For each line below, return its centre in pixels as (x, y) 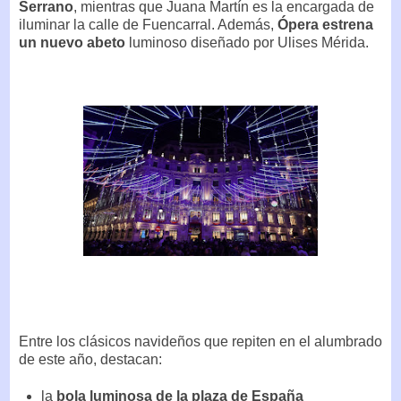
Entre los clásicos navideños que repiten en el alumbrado (200, 342)
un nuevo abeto (72, 42)
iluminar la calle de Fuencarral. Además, (148, 24)
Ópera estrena (325, 24)
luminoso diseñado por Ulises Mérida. (247, 42)
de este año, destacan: (90, 360)
